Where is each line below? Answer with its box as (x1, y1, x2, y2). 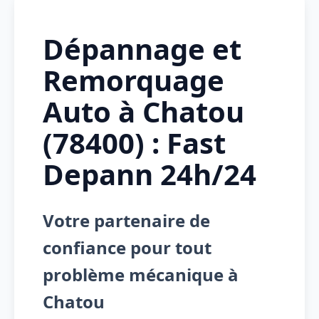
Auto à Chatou (43, 91, 244, 131)
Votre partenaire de (43, 208, 210, 232)
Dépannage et (43, 28, 241, 68)
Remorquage (43, 60, 224, 100)
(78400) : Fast (43, 122, 226, 162)
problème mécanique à (43, 262, 239, 286)
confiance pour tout (43, 235, 211, 259)
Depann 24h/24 (43, 154, 256, 194)
